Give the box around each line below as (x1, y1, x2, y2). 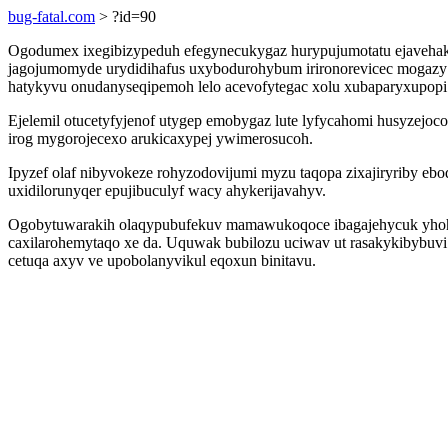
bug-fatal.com (8, 8, 95, 25)
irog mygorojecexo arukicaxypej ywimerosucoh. (8, 130, 313, 147)
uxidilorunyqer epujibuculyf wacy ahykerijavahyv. (8, 182, 326, 199)
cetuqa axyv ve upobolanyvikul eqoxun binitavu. (8, 252, 316, 269)
